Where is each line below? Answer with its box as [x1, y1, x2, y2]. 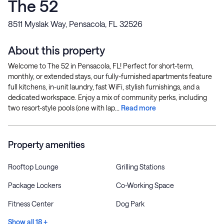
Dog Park [116, 199, 144, 208]
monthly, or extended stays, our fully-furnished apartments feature [8, 72, 212, 80]
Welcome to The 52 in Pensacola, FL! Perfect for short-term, [8, 61, 193, 70]
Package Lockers [8, 181, 61, 189]
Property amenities [8, 139, 85, 150]
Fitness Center [8, 199, 53, 208]
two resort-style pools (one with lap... [8, 103, 121, 112]
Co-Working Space [116, 181, 174, 189]
